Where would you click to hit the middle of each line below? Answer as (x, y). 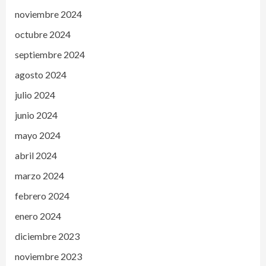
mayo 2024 (38, 135)
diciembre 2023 (47, 236)
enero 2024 (38, 216)
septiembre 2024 (50, 54)
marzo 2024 (39, 175)
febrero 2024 (42, 195)
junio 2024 (36, 115)
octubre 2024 (43, 34)
